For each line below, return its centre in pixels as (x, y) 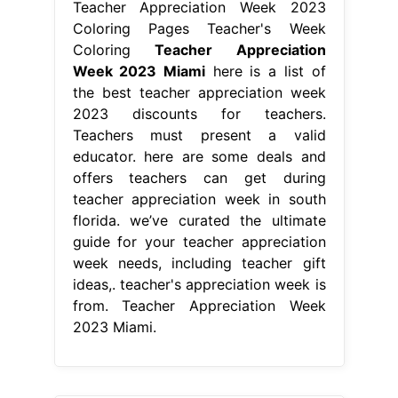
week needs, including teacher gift (199, 263)
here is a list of (265, 71)
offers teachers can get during (199, 177)
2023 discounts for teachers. (199, 113)
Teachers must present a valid (199, 135)
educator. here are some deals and (199, 156)
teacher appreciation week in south (199, 199)
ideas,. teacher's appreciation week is (199, 284)
